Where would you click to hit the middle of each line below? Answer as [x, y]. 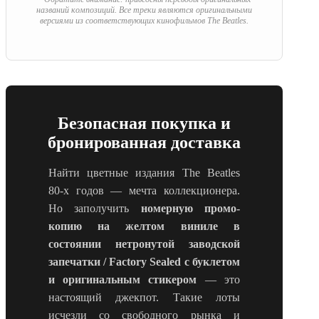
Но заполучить [95, 209]
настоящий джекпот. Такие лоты [144, 298]
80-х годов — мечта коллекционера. [144, 191]
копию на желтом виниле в [144, 226]
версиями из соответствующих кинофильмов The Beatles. [144, 21]
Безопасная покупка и [144, 124]
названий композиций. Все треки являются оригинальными [144, 10]
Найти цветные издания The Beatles [144, 173]
